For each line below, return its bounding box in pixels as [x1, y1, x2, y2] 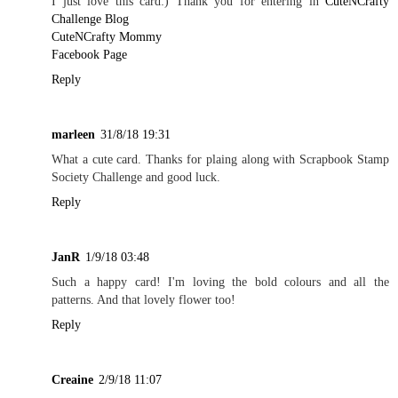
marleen [52, 126, 95, 141]
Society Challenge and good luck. [52, 169, 220, 184]
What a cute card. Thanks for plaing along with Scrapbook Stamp [52, 151, 389, 166]
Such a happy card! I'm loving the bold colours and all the [52, 274, 389, 289]
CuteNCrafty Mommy [52, 28, 162, 44]
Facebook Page [52, 46, 127, 61]
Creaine [52, 371, 93, 386]
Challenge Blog [52, 11, 129, 26]
